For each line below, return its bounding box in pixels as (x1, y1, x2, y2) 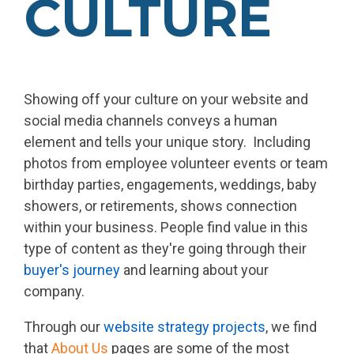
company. (24, 283, 88, 300)
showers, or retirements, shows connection (24, 198, 297, 215)
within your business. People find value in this (24, 219, 308, 236)
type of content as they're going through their (24, 240, 307, 258)
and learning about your (120, 262, 269, 279)
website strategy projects (104, 318, 265, 336)
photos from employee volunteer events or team (24, 155, 328, 172)
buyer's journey (24, 262, 120, 279)
